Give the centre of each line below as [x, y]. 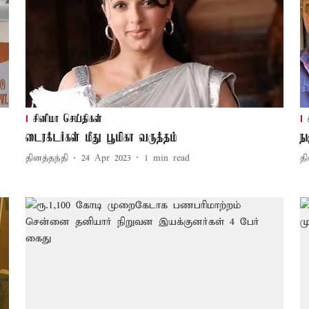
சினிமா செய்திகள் [67, 119]
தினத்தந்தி [47, 159]
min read [171, 159]
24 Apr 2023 [106, 159]
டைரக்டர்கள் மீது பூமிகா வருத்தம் [101, 138]
